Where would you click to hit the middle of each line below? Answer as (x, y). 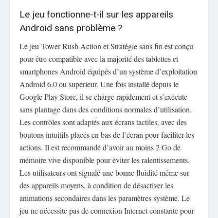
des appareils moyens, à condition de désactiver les (96, 185)
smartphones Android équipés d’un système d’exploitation (108, 71)
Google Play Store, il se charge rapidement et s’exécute (103, 96)
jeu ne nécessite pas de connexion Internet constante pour (107, 210)
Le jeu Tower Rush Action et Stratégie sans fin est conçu (106, 46)
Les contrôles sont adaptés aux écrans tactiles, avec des (103, 122)
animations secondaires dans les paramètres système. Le (105, 198)
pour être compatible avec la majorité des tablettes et (99, 58)
